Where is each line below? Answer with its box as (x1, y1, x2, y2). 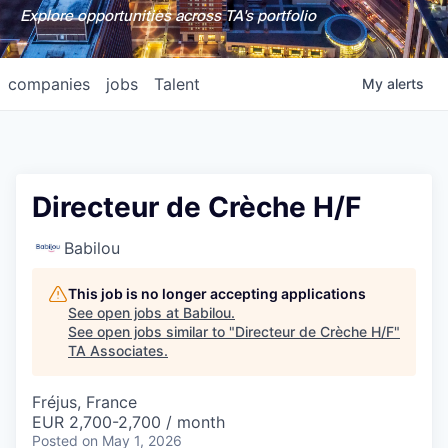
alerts (387, 75, 424, 92)
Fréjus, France (32, 392, 137, 412)
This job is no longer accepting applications (68, 285, 366, 302)
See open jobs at (68, 304, 183, 321)
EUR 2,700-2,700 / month (32, 412, 225, 432)
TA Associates (68, 342, 164, 359)
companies (8, 74, 90, 94)
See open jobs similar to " (68, 323, 235, 340)
